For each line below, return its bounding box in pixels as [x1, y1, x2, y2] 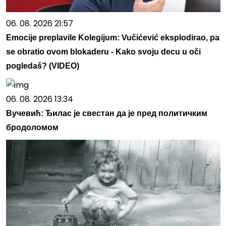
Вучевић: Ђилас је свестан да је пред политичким [6, 109, 207, 118]
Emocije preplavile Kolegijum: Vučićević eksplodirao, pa [6, 33, 219, 42]
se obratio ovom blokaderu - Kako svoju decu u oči [6, 47, 201, 56]
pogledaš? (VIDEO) [6, 62, 79, 71]
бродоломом [6, 123, 59, 132]
